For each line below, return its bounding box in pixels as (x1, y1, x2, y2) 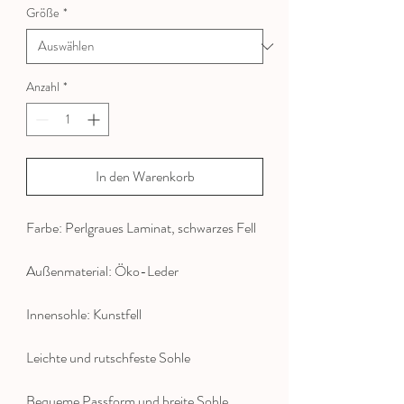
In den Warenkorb (95, 166, 195, 188)
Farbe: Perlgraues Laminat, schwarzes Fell (26, 217, 256, 239)
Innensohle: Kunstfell (26, 304, 142, 326)
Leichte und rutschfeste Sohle (26, 347, 190, 369)
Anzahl (26, 78, 60, 96)
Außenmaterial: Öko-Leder (26, 261, 179, 282)
